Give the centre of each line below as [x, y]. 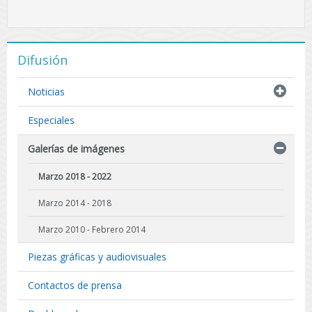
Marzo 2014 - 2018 [75, 203]
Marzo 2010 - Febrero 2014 [92, 230]
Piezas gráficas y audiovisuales [97, 257]
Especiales [51, 120]
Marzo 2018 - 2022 [75, 177]
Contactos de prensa [75, 286]
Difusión [42, 60]
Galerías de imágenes [76, 149]
